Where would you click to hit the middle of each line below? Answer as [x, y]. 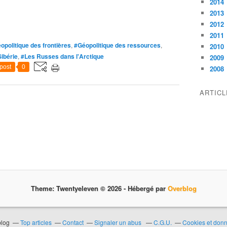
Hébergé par [149, 188]
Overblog [182, 188]
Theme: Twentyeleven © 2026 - [81, 188]
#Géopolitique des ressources [117, 45]
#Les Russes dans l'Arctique [62, 56]
